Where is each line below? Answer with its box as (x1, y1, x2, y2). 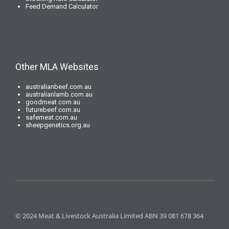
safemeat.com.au (26, 113, 77, 121)
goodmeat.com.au (26, 98, 80, 106)
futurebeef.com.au (26, 106, 80, 113)
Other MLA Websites (15, 61, 99, 72)
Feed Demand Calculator (26, 3, 98, 10)
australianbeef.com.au (26, 83, 91, 90)
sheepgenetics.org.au (26, 121, 90, 129)
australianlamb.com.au (26, 90, 93, 98)
